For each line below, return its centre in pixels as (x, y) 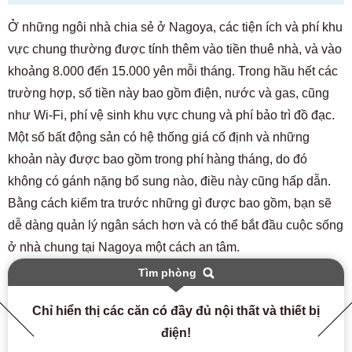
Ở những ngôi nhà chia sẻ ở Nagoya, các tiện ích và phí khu (175, 27)
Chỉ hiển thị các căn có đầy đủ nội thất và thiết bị (176, 311)
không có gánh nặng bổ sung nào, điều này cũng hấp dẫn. (169, 181)
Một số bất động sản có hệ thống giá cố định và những (159, 137)
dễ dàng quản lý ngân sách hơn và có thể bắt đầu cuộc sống (176, 225)
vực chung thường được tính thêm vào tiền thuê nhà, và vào (175, 49)
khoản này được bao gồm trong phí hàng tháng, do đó (158, 159)
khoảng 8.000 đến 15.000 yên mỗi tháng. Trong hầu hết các (173, 71)
